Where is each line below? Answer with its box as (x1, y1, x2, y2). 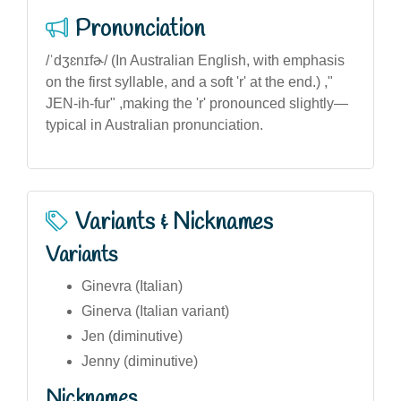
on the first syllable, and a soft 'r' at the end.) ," (46, 73, 333, 90)
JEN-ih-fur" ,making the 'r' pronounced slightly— (46, 95, 348, 111)
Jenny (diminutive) (81, 353, 198, 369)
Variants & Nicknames (75, 207, 273, 238)
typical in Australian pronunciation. (46, 116, 263, 132)
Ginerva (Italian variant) (81, 303, 229, 319)
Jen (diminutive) (81, 328, 183, 344)
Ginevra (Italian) (81, 277, 183, 294)
